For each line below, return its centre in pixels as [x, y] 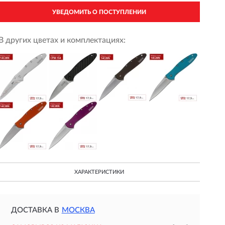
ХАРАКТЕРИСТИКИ [99, 172]
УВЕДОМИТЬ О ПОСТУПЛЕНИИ [99, 12]
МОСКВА [78, 210]
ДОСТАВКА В [35, 210]
